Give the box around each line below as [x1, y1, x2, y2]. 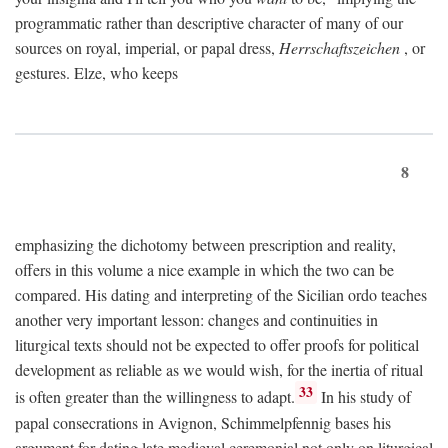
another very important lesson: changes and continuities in [15, 309, 378, 331]
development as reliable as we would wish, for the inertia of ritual [15, 359, 423, 381]
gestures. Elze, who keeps [15, 62, 178, 84]
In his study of [317, 386, 412, 408]
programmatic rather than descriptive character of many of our [15, 12, 403, 34]
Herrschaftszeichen [279, 37, 400, 59]
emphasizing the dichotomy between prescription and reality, [15, 234, 396, 256]
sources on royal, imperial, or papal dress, [15, 37, 279, 59]
